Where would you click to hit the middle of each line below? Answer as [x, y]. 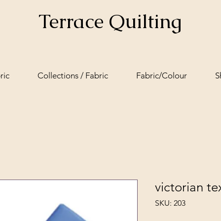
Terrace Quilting [110, 21]
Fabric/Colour [161, 75]
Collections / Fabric [73, 75]
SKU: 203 [170, 203]
